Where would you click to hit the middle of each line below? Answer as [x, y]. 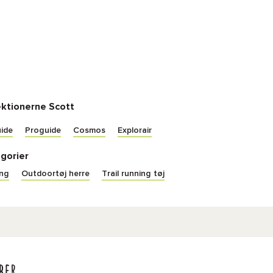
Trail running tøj [133, 174]
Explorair [135, 130]
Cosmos [89, 130]
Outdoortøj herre [55, 174]
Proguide [43, 130]
